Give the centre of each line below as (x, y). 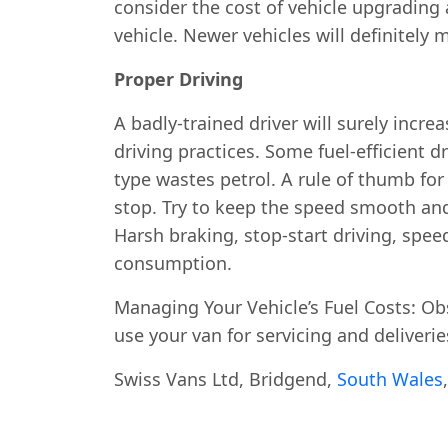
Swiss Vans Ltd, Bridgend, (225, 379)
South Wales (390, 379)
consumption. (173, 263)
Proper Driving (178, 79)
